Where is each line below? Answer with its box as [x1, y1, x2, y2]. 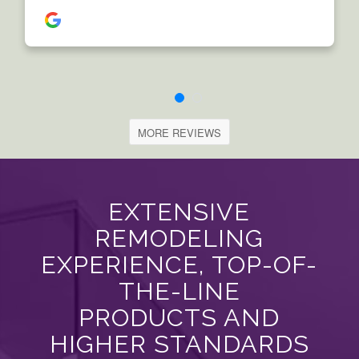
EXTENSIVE [108, 196, 251, 226]
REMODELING [95, 223, 264, 252]
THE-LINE [118, 276, 240, 305]
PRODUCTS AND [79, 302, 280, 332]
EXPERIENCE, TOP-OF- [41, 249, 318, 279]
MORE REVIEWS [138, 125, 221, 141]
